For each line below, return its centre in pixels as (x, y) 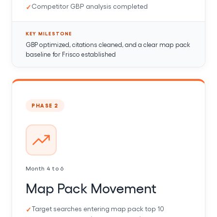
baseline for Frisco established (71, 54)
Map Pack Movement (91, 187)
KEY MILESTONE (49, 33)
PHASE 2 (45, 105)
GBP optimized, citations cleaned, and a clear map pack (108, 44)
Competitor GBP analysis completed (90, 6)
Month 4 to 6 (45, 168)
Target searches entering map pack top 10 (98, 208)
